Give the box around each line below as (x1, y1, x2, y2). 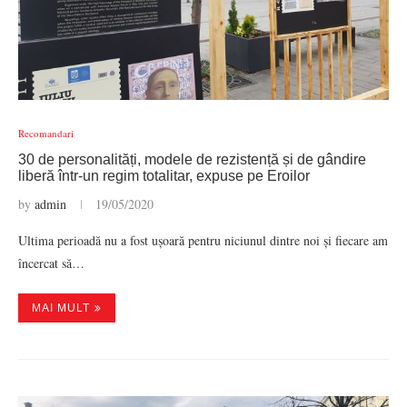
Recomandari (18, 126, 74, 140)
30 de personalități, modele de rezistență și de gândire (18, 152, 366, 167)
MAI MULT (32, 302, 90, 314)
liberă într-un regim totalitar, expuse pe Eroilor (18, 168, 310, 184)
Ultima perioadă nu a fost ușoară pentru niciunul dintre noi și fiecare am (18, 232, 388, 249)
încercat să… (18, 254, 84, 272)
